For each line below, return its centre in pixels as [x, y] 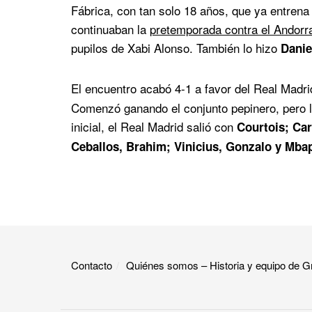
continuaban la [110, 29]
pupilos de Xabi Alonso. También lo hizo [176, 48]
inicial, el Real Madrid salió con [154, 126]
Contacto [92, 265]
